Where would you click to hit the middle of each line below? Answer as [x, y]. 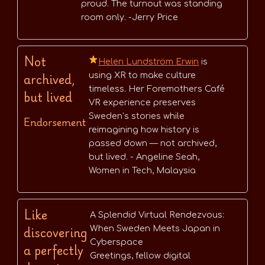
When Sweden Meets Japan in [155, 229]
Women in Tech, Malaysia [142, 171]
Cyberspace [117, 242]
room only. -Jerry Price [130, 17]
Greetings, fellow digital [140, 256]
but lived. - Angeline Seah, [144, 157]
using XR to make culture [142, 75]
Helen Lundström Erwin [149, 62]
